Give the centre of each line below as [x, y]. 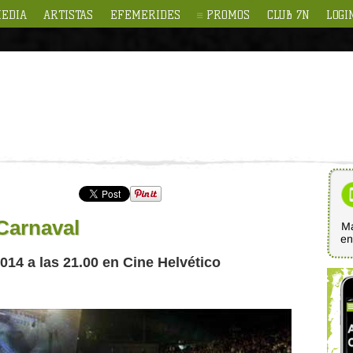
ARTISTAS [69, 15]
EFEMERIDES [145, 15]
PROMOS [229, 15]
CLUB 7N [288, 15]
